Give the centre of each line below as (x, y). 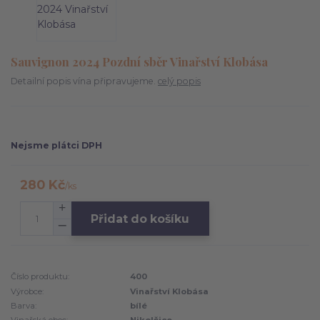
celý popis (179, 81)
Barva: (24, 305)
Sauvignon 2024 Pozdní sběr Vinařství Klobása (139, 61)
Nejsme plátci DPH (56, 145)
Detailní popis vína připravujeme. (84, 81)
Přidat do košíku (140, 219)
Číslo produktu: (40, 277)
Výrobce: (27, 291)
